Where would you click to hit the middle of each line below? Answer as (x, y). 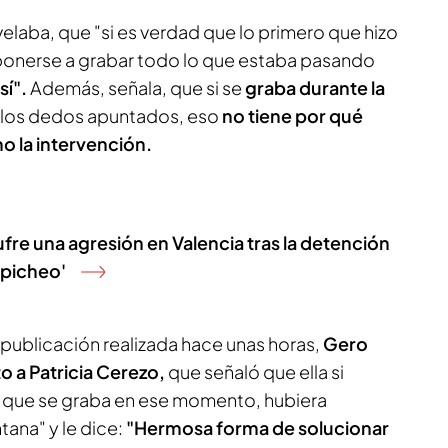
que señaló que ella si (254, 371)
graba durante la (315, 87)
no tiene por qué (291, 115)
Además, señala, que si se (136, 87)
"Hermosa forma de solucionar (257, 427)
